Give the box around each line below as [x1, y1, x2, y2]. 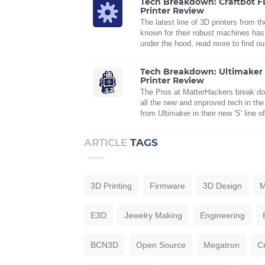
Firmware [150, 180, 185, 190]
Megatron [203, 240, 240, 250]
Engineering [200, 210, 245, 220]
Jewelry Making [124, 210, 182, 220]
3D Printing [91, 180, 132, 190]
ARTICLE [84, 136, 130, 148]
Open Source [136, 240, 186, 250]
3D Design [203, 180, 242, 190]
